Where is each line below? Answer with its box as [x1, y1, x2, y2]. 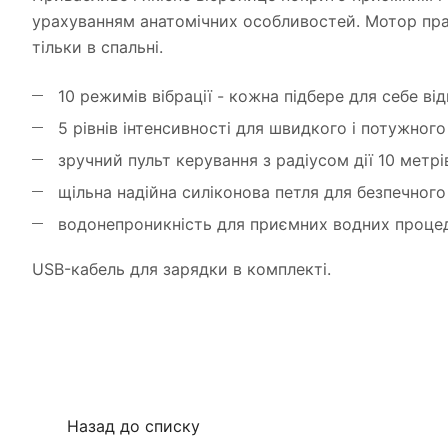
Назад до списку [67, 416, 200, 437]
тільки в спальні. [32, 36, 163, 57]
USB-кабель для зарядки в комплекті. [32, 258, 331, 279]
